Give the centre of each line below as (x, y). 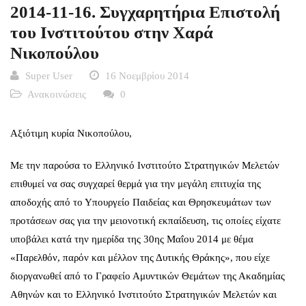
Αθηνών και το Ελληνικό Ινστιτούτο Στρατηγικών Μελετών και (143, 294)
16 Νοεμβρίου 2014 (147, 75)
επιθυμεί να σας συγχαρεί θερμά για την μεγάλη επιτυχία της (136, 183)
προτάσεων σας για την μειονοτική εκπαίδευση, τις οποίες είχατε (145, 220)
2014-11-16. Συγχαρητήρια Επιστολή (145, 12)
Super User (49, 75)
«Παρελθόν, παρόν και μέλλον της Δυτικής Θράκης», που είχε (140, 257)
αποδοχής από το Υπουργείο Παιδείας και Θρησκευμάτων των (141, 202)
